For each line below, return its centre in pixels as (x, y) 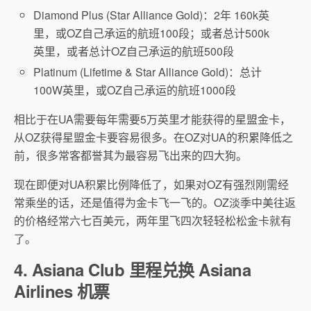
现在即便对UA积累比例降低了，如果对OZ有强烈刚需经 (151, 185)
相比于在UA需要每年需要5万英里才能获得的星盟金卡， (152, 119)
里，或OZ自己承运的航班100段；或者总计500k (152, 33)
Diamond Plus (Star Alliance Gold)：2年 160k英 (152, 15)
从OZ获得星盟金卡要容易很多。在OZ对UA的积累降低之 (153, 137)
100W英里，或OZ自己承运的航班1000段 (135, 90)
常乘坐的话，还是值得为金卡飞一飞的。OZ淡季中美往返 (155, 203)
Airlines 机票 (62, 291)
